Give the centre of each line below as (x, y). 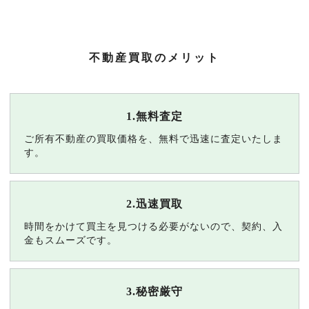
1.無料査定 (154, 117)
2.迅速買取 (154, 204)
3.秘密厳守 (154, 292)
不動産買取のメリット (154, 58)
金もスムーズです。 (70, 240)
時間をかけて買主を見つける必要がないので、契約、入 (153, 227)
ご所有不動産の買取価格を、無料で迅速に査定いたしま (153, 139)
